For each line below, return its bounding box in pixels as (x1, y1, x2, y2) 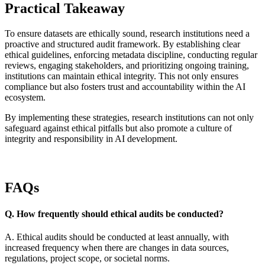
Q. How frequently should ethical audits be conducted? (5, 208, 224, 219)
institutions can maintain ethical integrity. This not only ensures (5, 70, 238, 81)
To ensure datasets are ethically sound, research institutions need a (5, 28, 250, 38)
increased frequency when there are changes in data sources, (5, 242, 229, 253)
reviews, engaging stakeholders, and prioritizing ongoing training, (5, 60, 249, 70)
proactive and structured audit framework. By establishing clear (5, 38, 240, 49)
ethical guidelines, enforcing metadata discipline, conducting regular (5, 49, 257, 60)
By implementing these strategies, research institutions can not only (5, 112, 254, 122)
